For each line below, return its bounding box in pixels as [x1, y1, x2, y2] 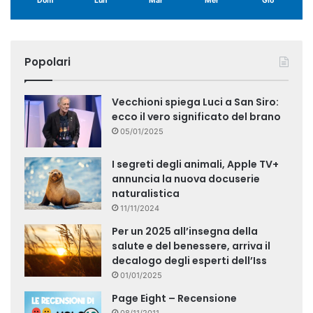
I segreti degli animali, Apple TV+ [112, 157, 279, 172]
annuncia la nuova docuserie [112, 172, 260, 187]
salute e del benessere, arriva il [112, 239, 270, 254]
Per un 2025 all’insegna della [112, 224, 258, 239]
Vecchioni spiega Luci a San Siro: [112, 95, 279, 110]
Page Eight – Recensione [112, 291, 237, 306]
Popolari [24, 54, 71, 70]
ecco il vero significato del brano [112, 110, 281, 124]
